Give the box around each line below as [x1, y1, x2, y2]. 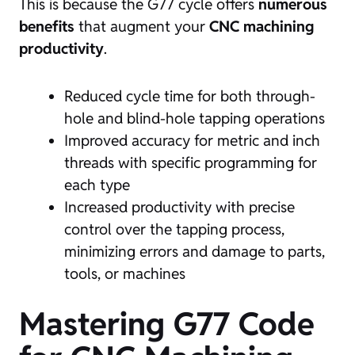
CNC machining [209, 17, 314, 36]
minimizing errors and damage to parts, [64, 242, 325, 261]
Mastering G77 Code [19, 303, 315, 345]
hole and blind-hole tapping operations [64, 109, 325, 128]
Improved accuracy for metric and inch [64, 131, 320, 150]
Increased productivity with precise [64, 197, 295, 216]
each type [64, 175, 130, 194]
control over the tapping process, [64, 219, 284, 239]
